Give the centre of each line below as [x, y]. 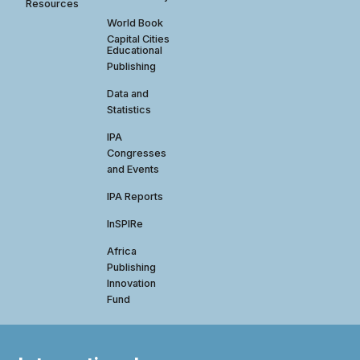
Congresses [137, 153]
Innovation [132, 283]
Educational [135, 50]
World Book [135, 22]
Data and [128, 93]
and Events [133, 169]
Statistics [129, 109]
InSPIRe [125, 223]
